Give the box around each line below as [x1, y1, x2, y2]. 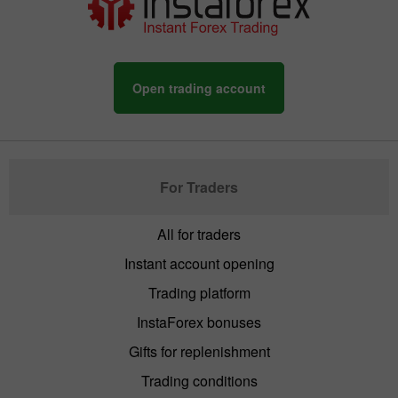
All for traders [157, 223, 241, 244]
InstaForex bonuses [137, 311, 261, 332]
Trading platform [147, 282, 251, 303]
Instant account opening [123, 252, 275, 274]
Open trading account [132, 78, 266, 97]
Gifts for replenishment [128, 340, 270, 362]
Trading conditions [140, 370, 258, 391]
